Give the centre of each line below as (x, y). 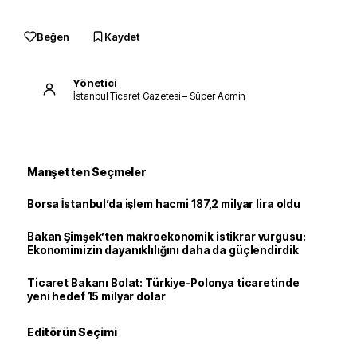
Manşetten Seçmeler (87, 172)
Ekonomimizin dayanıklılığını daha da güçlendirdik (163, 250)
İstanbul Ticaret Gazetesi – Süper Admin (160, 96)
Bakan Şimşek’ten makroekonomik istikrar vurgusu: (167, 237)
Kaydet (122, 37)
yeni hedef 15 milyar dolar (96, 296)
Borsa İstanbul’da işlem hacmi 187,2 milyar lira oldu (164, 204)
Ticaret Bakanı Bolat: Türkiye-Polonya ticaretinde (163, 283)
